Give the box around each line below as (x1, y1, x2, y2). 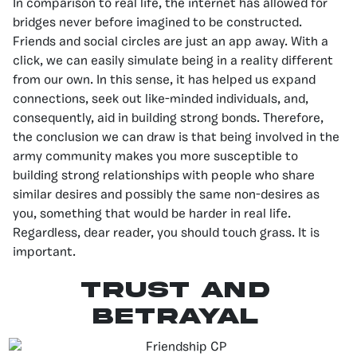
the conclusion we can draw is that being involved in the (13, 131, 339, 144)
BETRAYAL (92, 304, 258, 328)
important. (13, 245, 76, 259)
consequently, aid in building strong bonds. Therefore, (13, 112, 324, 125)
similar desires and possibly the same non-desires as (13, 188, 320, 202)
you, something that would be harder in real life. (13, 207, 291, 221)
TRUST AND (80, 277, 270, 302)
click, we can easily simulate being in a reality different (13, 54, 333, 68)
